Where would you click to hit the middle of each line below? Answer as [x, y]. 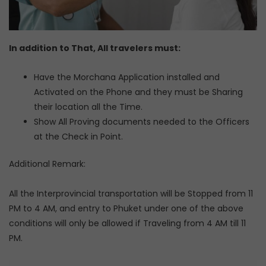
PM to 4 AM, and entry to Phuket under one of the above [126, 208]
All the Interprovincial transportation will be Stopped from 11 [131, 193]
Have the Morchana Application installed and [127, 77]
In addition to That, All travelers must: [95, 48]
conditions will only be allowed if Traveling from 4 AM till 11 [127, 223]
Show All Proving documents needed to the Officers [142, 122]
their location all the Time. [88, 107]
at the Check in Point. [78, 137]
